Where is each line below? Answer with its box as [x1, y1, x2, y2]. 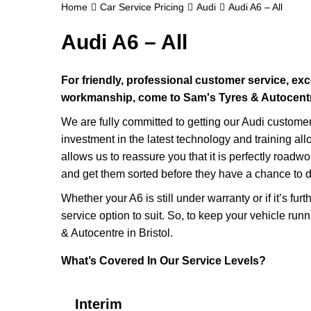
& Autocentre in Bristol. [61, 227, 173, 239]
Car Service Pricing [100, 1, 184, 12]
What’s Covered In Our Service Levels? [61, 255, 266, 267]
